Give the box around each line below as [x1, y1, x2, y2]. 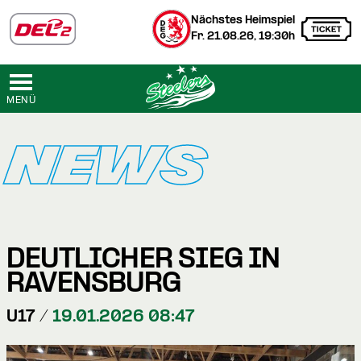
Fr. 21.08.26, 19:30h [191, 31, 295, 43]
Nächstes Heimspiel [191, 15, 295, 27]
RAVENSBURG [6, 270, 180, 299]
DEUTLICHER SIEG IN [6, 246, 280, 275]
